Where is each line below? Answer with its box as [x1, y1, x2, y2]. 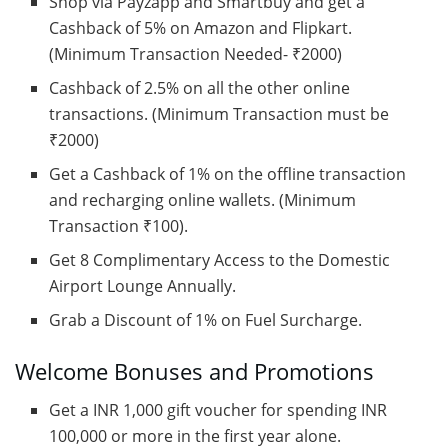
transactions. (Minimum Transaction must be [49, 102, 390, 125]
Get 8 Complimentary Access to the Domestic [49, 248, 391, 271]
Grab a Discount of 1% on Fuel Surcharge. [49, 308, 363, 331]
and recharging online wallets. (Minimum [49, 188, 357, 211]
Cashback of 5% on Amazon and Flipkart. [49, 16, 353, 39]
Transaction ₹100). [49, 214, 189, 237]
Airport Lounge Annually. [49, 274, 237, 297]
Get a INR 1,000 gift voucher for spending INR [49, 399, 388, 422]
